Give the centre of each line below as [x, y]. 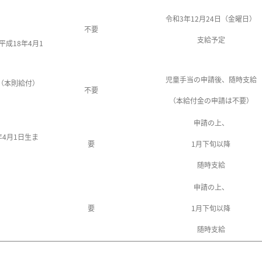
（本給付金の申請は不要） [211, 100]
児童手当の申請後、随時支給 [211, 79]
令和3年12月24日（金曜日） [211, 18]
